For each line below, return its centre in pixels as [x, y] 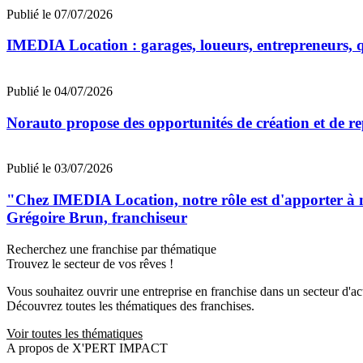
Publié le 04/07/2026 [60, 91]
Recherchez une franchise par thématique [111, 249]
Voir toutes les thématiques [75, 333]
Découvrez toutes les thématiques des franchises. [130, 305]
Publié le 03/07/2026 [60, 169]
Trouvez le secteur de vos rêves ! [90, 263]
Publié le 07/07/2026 [60, 14]
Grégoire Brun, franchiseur [97, 218]
